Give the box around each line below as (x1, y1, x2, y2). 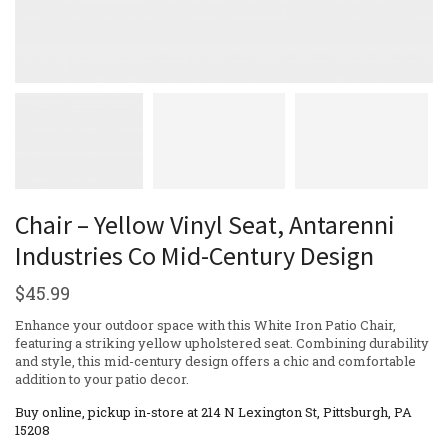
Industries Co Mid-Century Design (15, 238, 374, 272)
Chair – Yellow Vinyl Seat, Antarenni (15, 207, 395, 241)
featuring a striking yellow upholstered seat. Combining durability (15, 333, 429, 352)
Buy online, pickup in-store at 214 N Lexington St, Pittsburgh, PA (15, 402, 412, 421)
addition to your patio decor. (15, 369, 189, 388)
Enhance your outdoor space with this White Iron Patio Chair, (15, 315, 396, 334)
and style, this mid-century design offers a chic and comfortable (15, 351, 416, 370)
